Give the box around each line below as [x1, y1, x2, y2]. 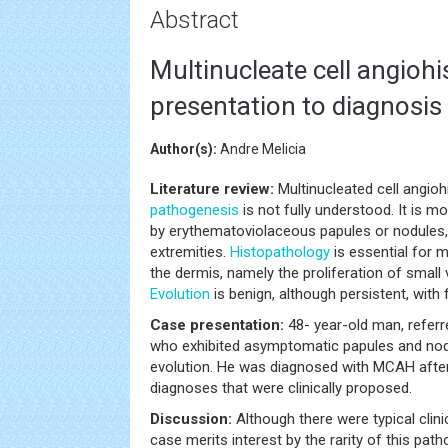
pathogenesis [150, 201, 239, 219]
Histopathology [230, 243, 330, 261]
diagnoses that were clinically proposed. [150, 379, 412, 397]
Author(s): [150, 141, 217, 157]
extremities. [150, 243, 230, 261]
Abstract [150, 6, 239, 34]
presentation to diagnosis [150, 91, 442, 121]
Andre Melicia [217, 141, 306, 157]
